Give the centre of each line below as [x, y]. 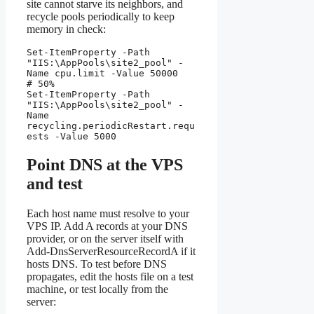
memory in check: [66, 29]
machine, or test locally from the [97, 289]
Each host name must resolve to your [108, 214]
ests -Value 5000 [71, 137]
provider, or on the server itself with [105, 239]
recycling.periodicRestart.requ [111, 126]
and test [55, 184]
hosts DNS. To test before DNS [97, 264]
